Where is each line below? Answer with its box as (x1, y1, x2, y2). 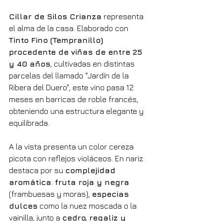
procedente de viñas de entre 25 (9, 47, 145, 56)
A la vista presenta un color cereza (9, 142, 136, 151)
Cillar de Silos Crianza (9, 11, 102, 21)
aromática (9, 177, 51, 186)
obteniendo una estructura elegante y (9, 106, 146, 115)
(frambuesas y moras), (9, 189, 92, 198)
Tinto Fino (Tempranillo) (9, 35, 106, 44)
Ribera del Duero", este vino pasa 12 (9, 82, 136, 92)
